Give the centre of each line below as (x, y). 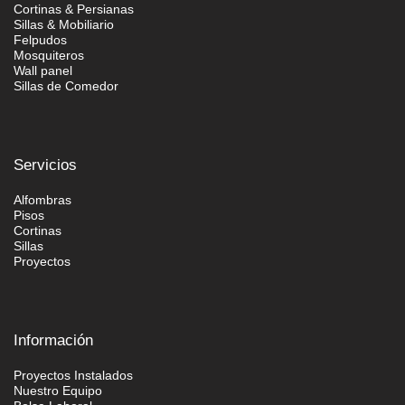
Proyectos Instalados (73, 375)
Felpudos (40, 39)
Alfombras (42, 199)
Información (53, 340)
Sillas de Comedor (66, 85)
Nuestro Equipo (58, 390)
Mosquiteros (49, 55)
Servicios (45, 165)
